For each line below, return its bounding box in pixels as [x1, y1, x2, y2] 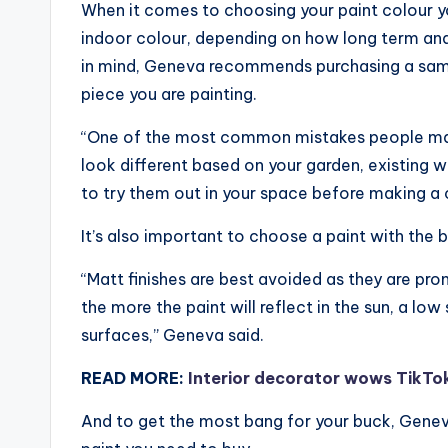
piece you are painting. [81, 84, 257, 104]
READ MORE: [81, 368, 184, 388]
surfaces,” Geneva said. [81, 325, 264, 345]
